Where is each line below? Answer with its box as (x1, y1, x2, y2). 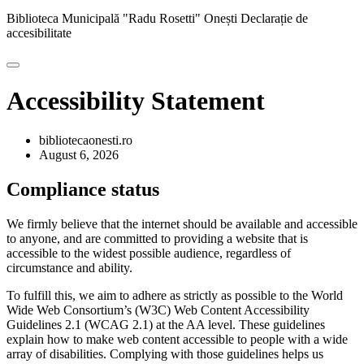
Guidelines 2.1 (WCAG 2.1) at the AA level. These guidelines (6, 318, 325, 332)
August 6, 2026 (39, 148, 119, 162)
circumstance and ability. (6, 261, 132, 275)
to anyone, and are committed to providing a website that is (6, 232, 308, 246)
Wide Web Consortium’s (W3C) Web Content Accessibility (6, 303, 310, 318)
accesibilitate (6, 26, 71, 41)
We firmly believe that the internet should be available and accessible (6, 217, 357, 232)
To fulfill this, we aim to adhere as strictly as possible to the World (6, 288, 343, 303)
